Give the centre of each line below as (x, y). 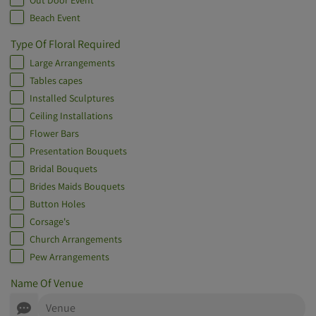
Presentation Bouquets (78, 151)
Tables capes (56, 81)
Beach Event (55, 18)
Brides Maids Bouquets (77, 187)
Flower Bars (54, 134)
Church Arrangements (76, 239)
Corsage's (50, 222)
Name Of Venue (47, 284)
